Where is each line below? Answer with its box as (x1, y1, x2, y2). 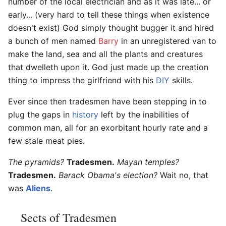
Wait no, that (157, 169, 208, 180)
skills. (169, 75, 193, 85)
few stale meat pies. (8, 135, 85, 146)
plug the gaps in (8, 109, 72, 120)
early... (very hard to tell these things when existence (8, 9, 209, 20)
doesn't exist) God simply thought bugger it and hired (8, 22, 214, 33)
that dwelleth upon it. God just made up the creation (8, 62, 208, 72)
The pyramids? (8, 156, 64, 167)
